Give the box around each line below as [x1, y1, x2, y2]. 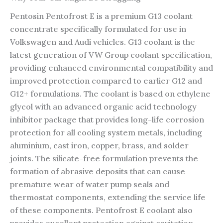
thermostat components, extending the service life [10, 192, 206, 203]
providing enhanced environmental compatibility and [10, 63, 213, 73]
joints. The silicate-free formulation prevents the [10, 153, 198, 164]
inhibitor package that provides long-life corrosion [10, 114, 204, 125]
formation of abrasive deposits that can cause [10, 166, 185, 177]
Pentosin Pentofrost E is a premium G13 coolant [10, 11, 193, 21]
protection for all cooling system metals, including [10, 127, 202, 138]
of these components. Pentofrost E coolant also [10, 205, 193, 216]
